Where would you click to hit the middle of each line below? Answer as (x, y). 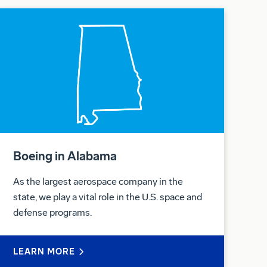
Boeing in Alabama (65, 142)
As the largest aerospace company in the (98, 167)
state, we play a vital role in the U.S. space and (108, 183)
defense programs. (52, 198)
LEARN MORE (44, 238)
